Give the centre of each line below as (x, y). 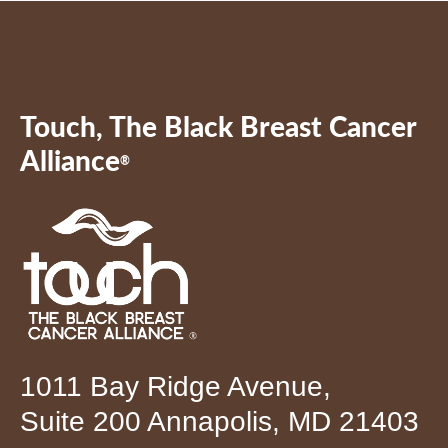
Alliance (70, 161)
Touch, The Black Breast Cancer (218, 127)
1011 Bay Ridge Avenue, (175, 386)
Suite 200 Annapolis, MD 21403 (219, 421)
